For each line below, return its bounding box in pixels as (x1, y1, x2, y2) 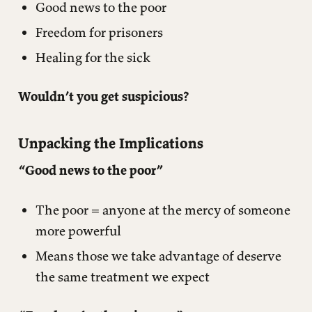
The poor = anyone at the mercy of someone (36, 201, 290, 218)
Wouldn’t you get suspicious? (17, 88, 189, 105)
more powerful (36, 221, 121, 239)
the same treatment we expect (36, 267, 210, 285)
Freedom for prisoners (36, 23, 163, 40)
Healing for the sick (36, 48, 150, 65)
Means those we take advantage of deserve (36, 247, 281, 264)
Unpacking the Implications (17, 133, 203, 153)
